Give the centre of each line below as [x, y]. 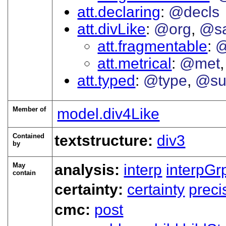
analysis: [89, 169]
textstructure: [106, 140]
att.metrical [135, 63]
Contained [29, 136]
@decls [194, 12]
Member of [30, 109]
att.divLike [112, 29]
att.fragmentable [153, 46]
